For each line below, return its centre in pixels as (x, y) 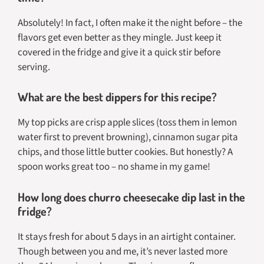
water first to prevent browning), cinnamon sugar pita (128, 138)
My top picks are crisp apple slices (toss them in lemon (127, 123)
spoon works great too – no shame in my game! (114, 167)
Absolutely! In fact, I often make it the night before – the (130, 23)
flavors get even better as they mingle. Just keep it (120, 37)
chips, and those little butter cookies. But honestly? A (125, 152)
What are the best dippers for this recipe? (117, 97)
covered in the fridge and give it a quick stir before (119, 52)
